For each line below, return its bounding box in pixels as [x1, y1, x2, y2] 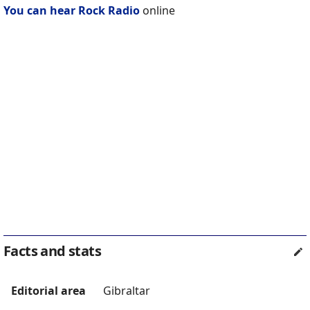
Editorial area [11, 283, 86, 299]
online [140, 3, 175, 19]
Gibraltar [103, 283, 150, 299]
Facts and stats [3, 241, 101, 261]
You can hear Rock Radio [3, 3, 140, 19]
